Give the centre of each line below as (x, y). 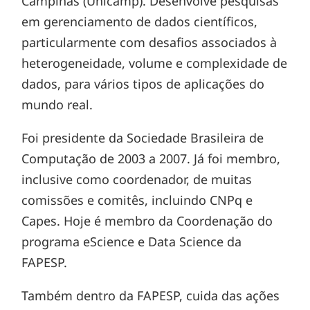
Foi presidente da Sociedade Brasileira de (143, 138)
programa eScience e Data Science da (132, 241)
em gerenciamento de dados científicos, (140, 21)
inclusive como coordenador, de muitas (137, 179)
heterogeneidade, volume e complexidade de (155, 63)
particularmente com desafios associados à (149, 42)
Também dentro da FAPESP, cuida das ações (151, 295)
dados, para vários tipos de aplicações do (143, 84)
